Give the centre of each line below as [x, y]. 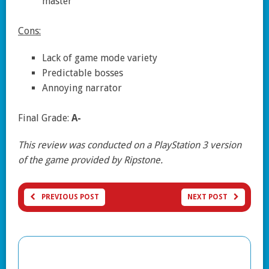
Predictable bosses [83, 73]
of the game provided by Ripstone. [90, 160]
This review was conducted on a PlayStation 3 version [130, 145]
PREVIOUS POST [70, 197]
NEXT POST [207, 197]
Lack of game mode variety [100, 58]
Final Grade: [45, 118]
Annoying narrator [82, 88]
